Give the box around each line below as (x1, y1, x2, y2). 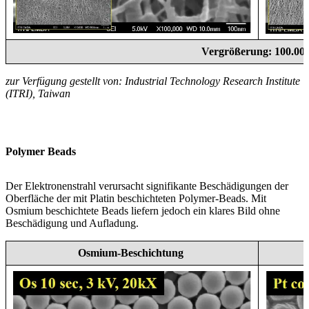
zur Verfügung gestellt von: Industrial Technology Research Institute (6, 75, 300, 88)
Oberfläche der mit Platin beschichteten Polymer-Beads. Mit (6, 192, 266, 205)
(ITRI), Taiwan (6, 88, 70, 100)
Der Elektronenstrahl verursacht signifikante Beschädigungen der (6, 180, 288, 192)
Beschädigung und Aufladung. (6, 217, 139, 230)
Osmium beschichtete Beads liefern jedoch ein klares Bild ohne (6, 205, 280, 217)
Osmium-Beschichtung (78, 247, 186, 259)
